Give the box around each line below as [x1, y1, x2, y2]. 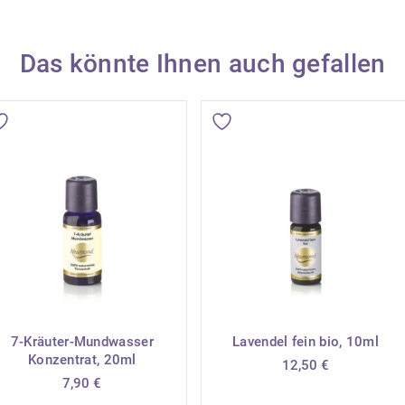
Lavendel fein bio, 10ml [232, 333, 380, 350]
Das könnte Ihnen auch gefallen [19, 49, 386, 80]
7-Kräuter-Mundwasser [10, 333, 154, 350]
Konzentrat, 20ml [27, 351, 137, 368]
